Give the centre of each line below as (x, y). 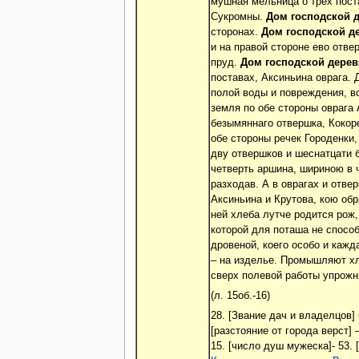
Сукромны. (238, 16)
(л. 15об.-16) (240, 296)
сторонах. (236, 32)
